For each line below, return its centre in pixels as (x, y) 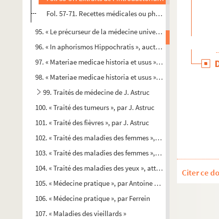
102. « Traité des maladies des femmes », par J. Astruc (115, 138)
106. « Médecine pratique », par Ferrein (93, 198)
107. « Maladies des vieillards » (81, 213)
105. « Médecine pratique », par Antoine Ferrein (105, 183)
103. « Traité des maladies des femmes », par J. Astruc (115, 153)
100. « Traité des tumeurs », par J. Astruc (95, 107)
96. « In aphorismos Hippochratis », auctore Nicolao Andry (122, 47)
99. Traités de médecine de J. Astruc (96, 92)
